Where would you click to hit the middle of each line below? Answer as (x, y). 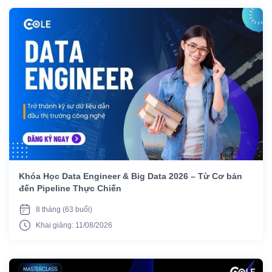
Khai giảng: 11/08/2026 (74, 225)
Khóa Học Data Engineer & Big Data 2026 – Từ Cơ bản (131, 176)
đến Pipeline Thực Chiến (70, 188)
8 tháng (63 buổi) (64, 209)
